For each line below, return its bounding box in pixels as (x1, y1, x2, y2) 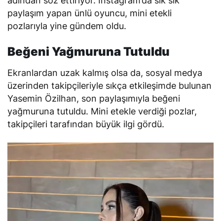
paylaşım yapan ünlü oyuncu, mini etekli (7, 8, 172, 18)
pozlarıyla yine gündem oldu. (7, 21, 127, 31)
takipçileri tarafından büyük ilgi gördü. (7, 119, 165, 129)
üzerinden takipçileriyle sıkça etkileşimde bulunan (7, 80, 212, 91)
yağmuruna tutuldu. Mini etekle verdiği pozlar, (7, 106, 197, 116)
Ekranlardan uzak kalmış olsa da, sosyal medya (7, 68, 203, 78)
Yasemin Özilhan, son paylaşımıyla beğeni (7, 93, 181, 104)
